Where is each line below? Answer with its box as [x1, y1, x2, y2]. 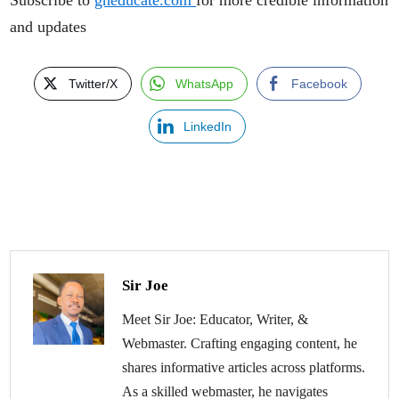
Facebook [290, 76, 347, 91]
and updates [10, 17, 87, 36]
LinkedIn [183, 118, 232, 134]
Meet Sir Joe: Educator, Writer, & [122, 311, 309, 327]
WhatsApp [175, 76, 233, 91]
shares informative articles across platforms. [122, 359, 366, 375]
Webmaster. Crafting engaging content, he [122, 335, 358, 351]
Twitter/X [68, 76, 118, 91]
